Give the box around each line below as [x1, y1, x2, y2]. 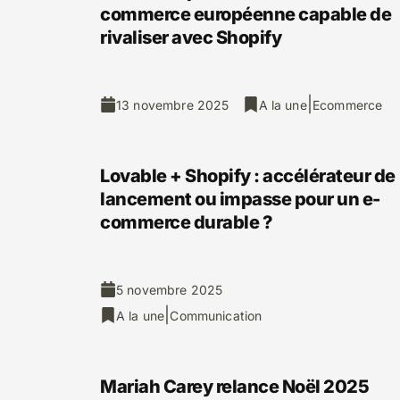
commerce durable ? [100, 212, 272, 233]
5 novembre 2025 [116, 281, 223, 297]
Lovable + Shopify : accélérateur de [100, 165, 396, 187]
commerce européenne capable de [100, 4, 391, 25]
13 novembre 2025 [116, 96, 229, 112]
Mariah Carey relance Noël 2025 [100, 376, 369, 397]
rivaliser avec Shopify [100, 27, 281, 48]
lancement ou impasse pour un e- [100, 188, 380, 210]
